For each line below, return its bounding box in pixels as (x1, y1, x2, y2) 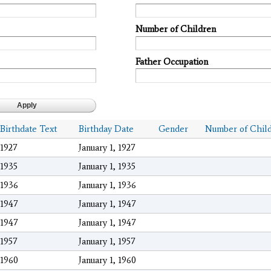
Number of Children (135, 23, 216, 34)
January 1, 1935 (79, 161, 135, 172)
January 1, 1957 (79, 236, 135, 247)
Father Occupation (135, 56, 208, 67)
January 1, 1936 (79, 180, 136, 191)
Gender (158, 123, 188, 135)
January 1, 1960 (79, 255, 136, 266)
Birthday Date (79, 123, 134, 135)
